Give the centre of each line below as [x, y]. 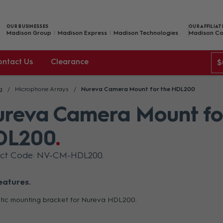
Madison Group [29, 33]
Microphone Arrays [42, 89]
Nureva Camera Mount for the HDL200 [138, 89]
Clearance [70, 62]
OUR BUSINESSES [28, 26]
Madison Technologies [146, 33]
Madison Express [82, 33]
